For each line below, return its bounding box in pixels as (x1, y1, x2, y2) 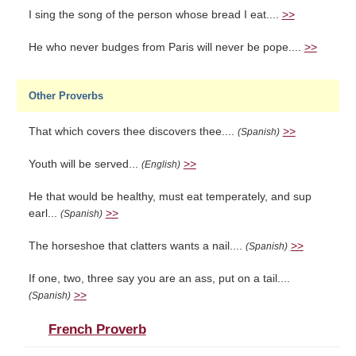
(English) (141, 159, 180, 170)
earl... (28, 207, 60, 219)
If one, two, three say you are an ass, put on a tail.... (28, 273, 290, 284)
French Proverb (48, 322, 146, 337)
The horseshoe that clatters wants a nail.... (28, 240, 246, 252)
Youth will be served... (28, 158, 141, 170)
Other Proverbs (28, 90, 103, 102)
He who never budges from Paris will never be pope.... (28, 41, 304, 53)
